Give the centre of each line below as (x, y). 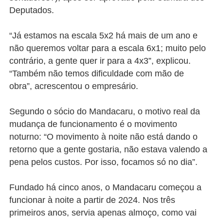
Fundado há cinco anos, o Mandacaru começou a (106, 187)
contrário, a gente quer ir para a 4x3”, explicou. (100, 61)
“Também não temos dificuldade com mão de (97, 73)
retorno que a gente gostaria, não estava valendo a (109, 149)
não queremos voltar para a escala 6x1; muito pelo (108, 48)
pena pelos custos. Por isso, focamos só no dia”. (104, 162)
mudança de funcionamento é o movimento (93, 124)
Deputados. (32, 10)
